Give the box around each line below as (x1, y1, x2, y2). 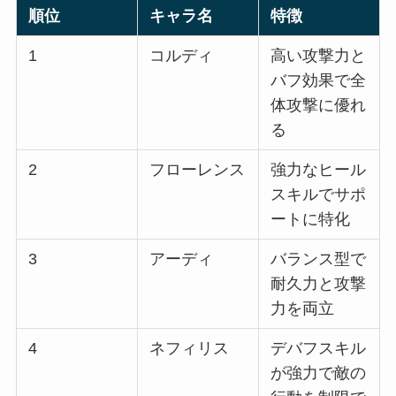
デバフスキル (270, 339, 367, 358)
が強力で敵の (270, 364, 367, 383)
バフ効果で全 (270, 72, 367, 90)
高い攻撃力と (270, 47, 367, 65)
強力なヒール (270, 161, 367, 179)
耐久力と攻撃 (270, 275, 367, 293)
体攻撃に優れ (270, 96, 367, 115)
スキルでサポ (270, 186, 367, 204)
